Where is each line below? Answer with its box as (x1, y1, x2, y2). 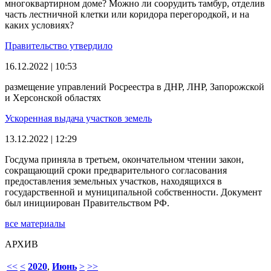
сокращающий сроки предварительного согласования (5, 165, 227, 175)
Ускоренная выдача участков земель (5, 113, 152, 123)
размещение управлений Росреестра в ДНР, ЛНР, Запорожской (5, 81, 264, 92)
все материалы (5, 218, 65, 229)
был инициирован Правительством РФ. (5, 197, 169, 208)
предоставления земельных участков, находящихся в (5, 175, 222, 186)
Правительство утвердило (5, 40, 113, 51)
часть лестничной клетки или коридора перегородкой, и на (5, 8, 249, 19)
